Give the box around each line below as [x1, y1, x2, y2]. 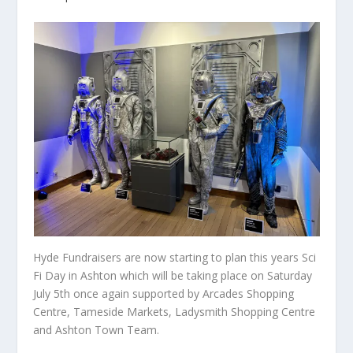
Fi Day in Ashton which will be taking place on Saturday [33, 267, 313, 283]
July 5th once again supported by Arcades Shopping [33, 285, 295, 301]
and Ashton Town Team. [33, 321, 160, 337]
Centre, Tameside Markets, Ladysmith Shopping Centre [33, 303, 316, 319]
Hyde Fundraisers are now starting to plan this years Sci [33, 249, 317, 265]
